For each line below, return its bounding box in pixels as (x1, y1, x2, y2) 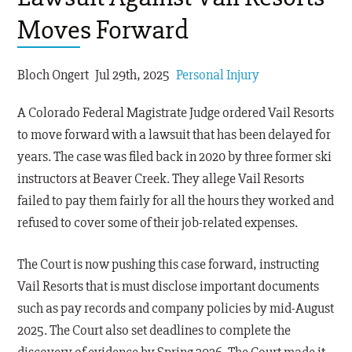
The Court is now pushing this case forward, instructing (17, 255, 320, 273)
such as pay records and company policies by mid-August (17, 299, 335, 317)
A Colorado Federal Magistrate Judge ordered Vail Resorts (17, 104, 335, 122)
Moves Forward (17, 13, 189, 47)
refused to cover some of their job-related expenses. (17, 214, 299, 232)
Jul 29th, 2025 (95, 66, 170, 84)
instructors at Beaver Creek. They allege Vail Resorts (17, 170, 305, 188)
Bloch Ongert (17, 66, 90, 84)
